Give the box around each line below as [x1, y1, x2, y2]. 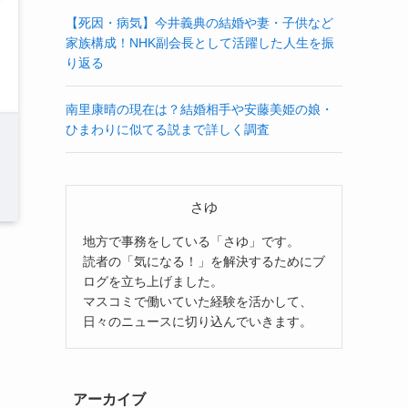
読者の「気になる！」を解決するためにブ [83, 253, 325, 269]
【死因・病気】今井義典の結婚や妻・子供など [66, 15, 333, 30]
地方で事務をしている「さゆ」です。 [83, 233, 300, 249]
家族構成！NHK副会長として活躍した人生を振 [66, 36, 334, 50]
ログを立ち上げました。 [83, 273, 223, 289]
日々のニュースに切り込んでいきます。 [83, 313, 312, 329]
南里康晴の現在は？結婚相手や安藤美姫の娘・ [66, 102, 333, 117]
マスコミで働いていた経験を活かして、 [83, 293, 312, 309]
